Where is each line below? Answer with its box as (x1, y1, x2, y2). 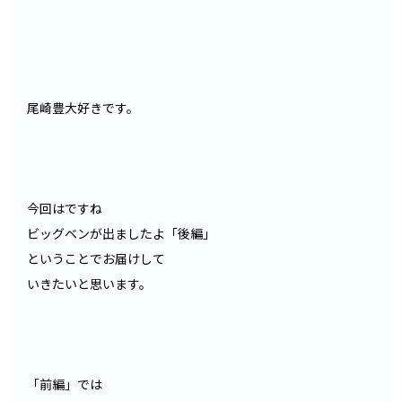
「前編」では (27, 375, 102, 394)
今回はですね (27, 199, 102, 218)
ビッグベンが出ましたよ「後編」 (27, 224, 215, 243)
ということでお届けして (27, 249, 165, 268)
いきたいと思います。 (27, 275, 152, 293)
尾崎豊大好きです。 (27, 99, 139, 118)
